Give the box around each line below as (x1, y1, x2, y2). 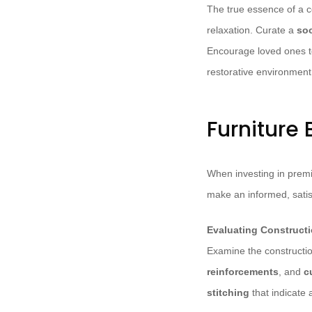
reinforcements (207, 266, 279, 278)
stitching (207, 287, 249, 299)
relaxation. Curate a (207, 24, 297, 36)
